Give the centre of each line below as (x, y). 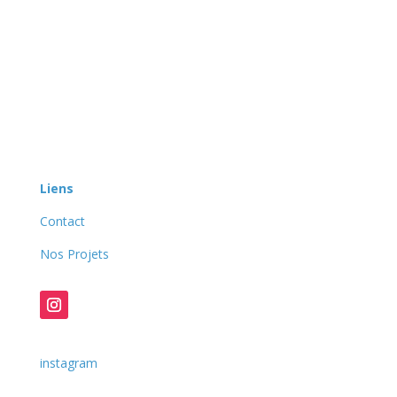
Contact (62, 222)
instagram (68, 363)
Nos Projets (74, 254)
